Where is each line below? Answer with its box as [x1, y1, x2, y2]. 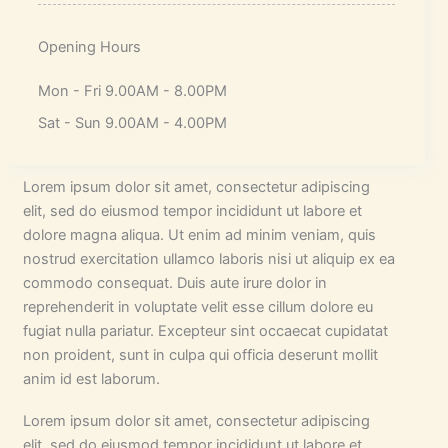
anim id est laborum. [22, 369, 160, 388]
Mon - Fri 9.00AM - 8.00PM [37, 81, 227, 100]
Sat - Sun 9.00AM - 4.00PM [37, 113, 227, 132]
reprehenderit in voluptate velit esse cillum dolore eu [22, 297, 373, 316]
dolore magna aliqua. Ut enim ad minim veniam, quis [22, 225, 376, 244]
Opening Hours [37, 37, 141, 56]
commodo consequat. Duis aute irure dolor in [22, 273, 327, 292]
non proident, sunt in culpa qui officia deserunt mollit [22, 345, 378, 364]
